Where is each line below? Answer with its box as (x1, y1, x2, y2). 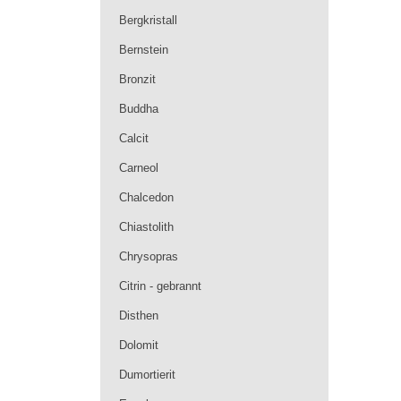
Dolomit (119, 338, 158, 352)
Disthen (119, 309, 158, 322)
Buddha (119, 102, 158, 115)
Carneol (119, 161, 158, 175)
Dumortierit (119, 368, 175, 381)
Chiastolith (119, 220, 174, 234)
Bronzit (119, 73, 156, 86)
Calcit (119, 132, 149, 145)
